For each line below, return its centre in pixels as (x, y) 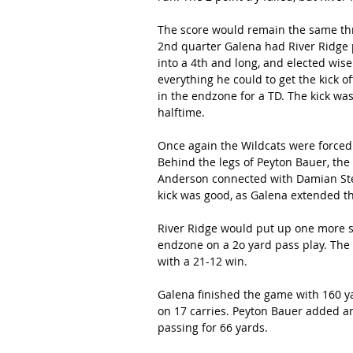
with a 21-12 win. (203, 261)
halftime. (181, 112)
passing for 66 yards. (213, 327)
